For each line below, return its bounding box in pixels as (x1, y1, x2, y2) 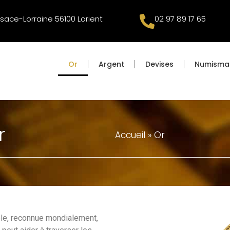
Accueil (115, 128, 145, 141)
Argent (98, 59, 124, 69)
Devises (145, 59, 174, 69)
